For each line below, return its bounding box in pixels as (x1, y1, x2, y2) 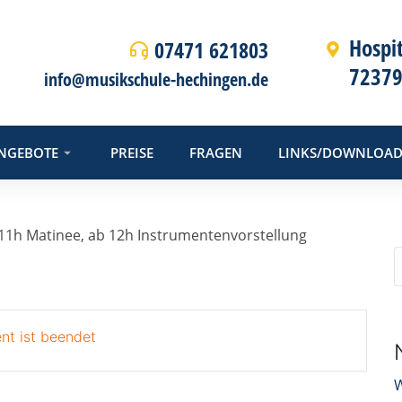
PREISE (110, 143, 153, 162)
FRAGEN (189, 143, 242, 162)
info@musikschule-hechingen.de (44, 67, 268, 92)
